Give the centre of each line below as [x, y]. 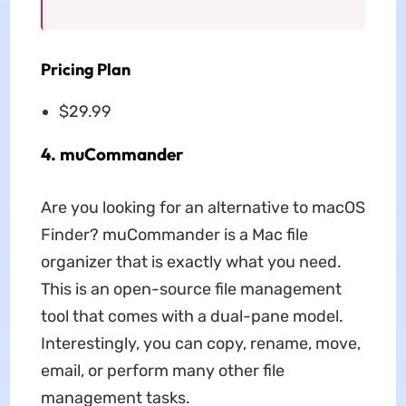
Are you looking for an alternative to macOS [203, 207]
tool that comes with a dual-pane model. [192, 316]
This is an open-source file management [191, 289]
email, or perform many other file [162, 370]
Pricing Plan [85, 69]
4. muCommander [111, 154]
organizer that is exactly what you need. [191, 261]
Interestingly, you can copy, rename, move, [200, 343]
